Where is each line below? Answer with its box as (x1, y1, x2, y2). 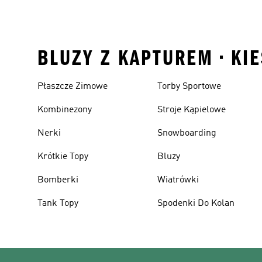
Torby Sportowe (157, 82, 222, 91)
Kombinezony (37, 105, 92, 115)
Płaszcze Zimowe (37, 82, 108, 91)
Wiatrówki (157, 175, 199, 185)
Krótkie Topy (37, 152, 88, 161)
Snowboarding (157, 129, 217, 138)
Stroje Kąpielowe (157, 105, 226, 115)
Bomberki (37, 175, 78, 185)
